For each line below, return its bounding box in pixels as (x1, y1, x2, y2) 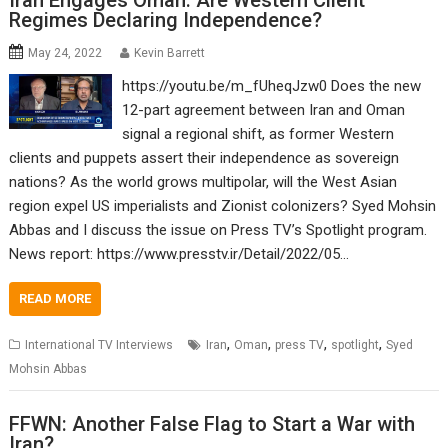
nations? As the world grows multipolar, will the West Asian (9, 173, 398, 192)
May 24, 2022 (28, 46, 103, 61)
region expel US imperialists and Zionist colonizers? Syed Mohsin (9, 197, 437, 216)
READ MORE (19, 291, 92, 307)
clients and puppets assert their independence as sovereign (9, 149, 400, 168)
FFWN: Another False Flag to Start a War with (9, 411, 416, 436)
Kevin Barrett (134, 46, 206, 61)
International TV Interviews (25, 338, 174, 353)
